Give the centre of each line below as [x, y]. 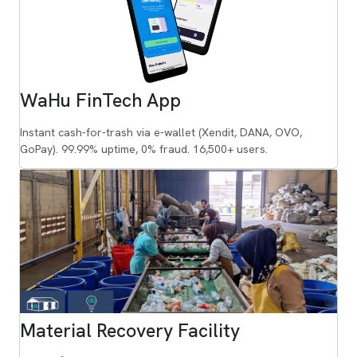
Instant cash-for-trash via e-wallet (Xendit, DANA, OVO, [161, 133]
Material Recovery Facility [130, 330]
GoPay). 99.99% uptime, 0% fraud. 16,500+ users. [144, 149]
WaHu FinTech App [100, 101]
